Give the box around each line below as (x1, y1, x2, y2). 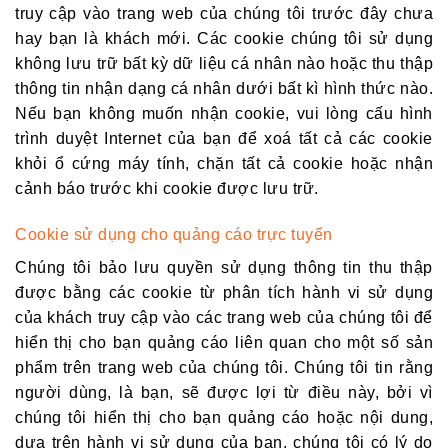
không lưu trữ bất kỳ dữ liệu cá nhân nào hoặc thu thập (15, 54, 433, 72)
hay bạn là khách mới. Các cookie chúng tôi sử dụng (15, 29, 433, 47)
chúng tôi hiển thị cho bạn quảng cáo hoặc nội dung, (15, 408, 433, 426)
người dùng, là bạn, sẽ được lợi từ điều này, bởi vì (15, 383, 433, 401)
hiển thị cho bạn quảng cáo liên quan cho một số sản (15, 333, 433, 351)
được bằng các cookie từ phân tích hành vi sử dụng (15, 283, 433, 301)
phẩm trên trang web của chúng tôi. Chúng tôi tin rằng (15, 358, 433, 376)
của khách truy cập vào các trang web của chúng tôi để (15, 308, 433, 326)
